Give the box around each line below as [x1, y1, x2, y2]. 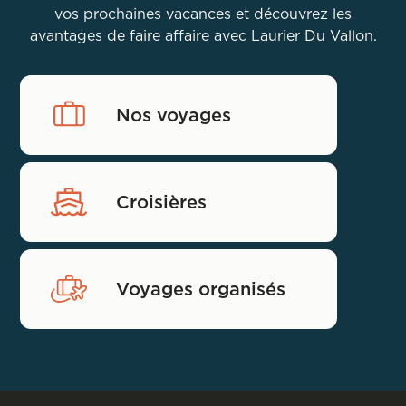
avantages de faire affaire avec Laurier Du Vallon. [29, 24, 377, 45]
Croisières [116, 188, 208, 215]
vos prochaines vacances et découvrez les [54, 3, 352, 24]
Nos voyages [116, 101, 232, 128]
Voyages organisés [116, 275, 286, 302]
